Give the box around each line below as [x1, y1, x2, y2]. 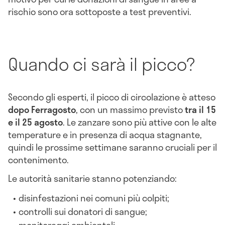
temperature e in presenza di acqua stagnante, [8, 127, 202, 142]
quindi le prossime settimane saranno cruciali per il [8, 140, 217, 154]
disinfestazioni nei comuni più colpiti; [19, 191, 170, 205]
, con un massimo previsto [76, 102, 185, 117]
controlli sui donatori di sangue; [19, 204, 148, 219]
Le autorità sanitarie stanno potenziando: [8, 171, 177, 186]
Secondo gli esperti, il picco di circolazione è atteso [8, 89, 215, 104]
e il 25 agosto [8, 115, 63, 129]
